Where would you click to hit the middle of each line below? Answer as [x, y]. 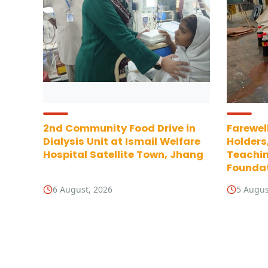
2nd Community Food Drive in [119, 128]
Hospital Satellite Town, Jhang [123, 155]
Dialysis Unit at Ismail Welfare [122, 141]
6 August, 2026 [83, 189]
